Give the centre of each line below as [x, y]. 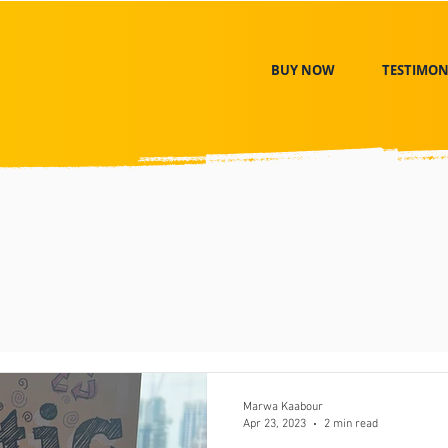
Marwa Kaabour [283, 407]
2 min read [351, 423]
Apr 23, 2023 [274, 423]
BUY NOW [302, 69]
